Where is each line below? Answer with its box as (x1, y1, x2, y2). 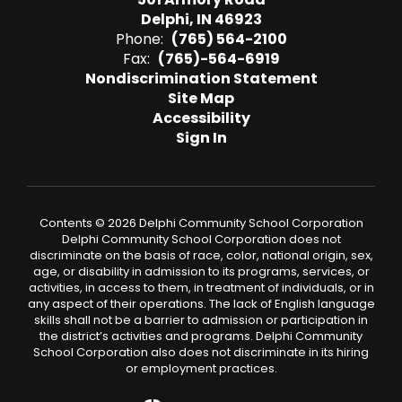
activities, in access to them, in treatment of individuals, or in (28, 279, 374, 296)
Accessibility (152, 108, 250, 128)
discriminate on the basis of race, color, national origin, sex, (29, 247, 373, 264)
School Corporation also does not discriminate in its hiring (33, 344, 369, 361)
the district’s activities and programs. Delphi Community (39, 328, 363, 345)
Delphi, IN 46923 (140, 9, 262, 30)
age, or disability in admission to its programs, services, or (32, 263, 370, 280)
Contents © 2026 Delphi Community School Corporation (39, 214, 363, 232)
